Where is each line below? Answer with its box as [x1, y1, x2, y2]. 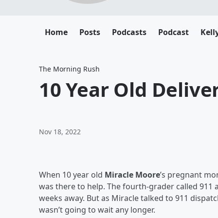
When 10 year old [39, 169, 105, 180]
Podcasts [112, 27, 146, 37]
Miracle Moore [105, 169, 160, 180]
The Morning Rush [39, 64, 100, 73]
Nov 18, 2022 [39, 127, 81, 136]
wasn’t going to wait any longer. [39, 204, 155, 215]
